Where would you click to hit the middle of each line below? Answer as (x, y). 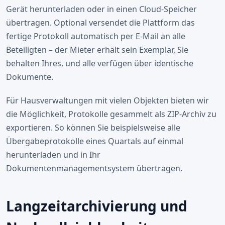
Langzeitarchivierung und (97, 206)
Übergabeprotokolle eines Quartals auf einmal (95, 141)
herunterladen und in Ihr (53, 155)
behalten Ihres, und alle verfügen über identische (100, 63)
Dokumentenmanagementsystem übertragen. (94, 168)
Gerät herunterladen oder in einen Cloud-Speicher (101, 9)
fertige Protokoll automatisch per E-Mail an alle (96, 36)
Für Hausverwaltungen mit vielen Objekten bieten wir (107, 100)
